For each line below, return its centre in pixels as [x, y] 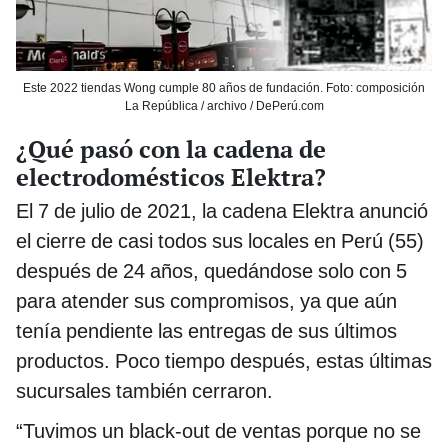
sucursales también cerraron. [144, 391]
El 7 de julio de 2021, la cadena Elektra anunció [222, 211]
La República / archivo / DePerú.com [224, 106]
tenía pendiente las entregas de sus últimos [206, 331]
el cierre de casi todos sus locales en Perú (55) [220, 241]
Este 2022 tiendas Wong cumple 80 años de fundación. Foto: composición [224, 88]
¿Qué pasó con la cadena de [171, 149]
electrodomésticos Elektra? [171, 177]
